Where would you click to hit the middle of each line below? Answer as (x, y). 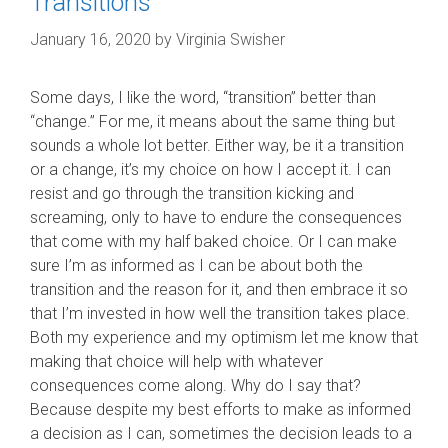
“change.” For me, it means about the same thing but (212, 121)
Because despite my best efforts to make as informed (220, 409)
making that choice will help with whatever (176, 361)
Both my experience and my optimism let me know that (224, 337)
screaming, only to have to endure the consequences (216, 217)
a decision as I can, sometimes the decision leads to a (221, 433)
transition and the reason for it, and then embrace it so (219, 289)
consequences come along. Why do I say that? (195, 385)
